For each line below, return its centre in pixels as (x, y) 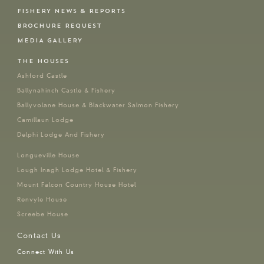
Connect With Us (46, 252)
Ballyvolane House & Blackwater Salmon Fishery (98, 105)
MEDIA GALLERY (50, 41)
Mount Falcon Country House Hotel (77, 185)
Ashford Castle (42, 76)
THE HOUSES (43, 61)
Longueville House (49, 156)
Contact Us (39, 236)
